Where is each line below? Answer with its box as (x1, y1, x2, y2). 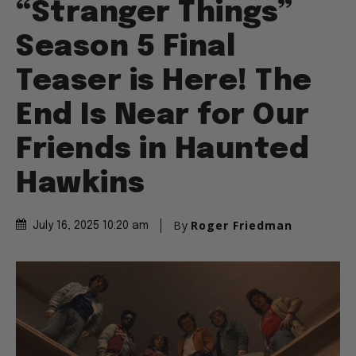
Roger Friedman (191, 218, 292, 234)
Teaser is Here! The (16, 68, 312, 97)
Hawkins (16, 170, 145, 199)
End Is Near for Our (16, 102, 310, 131)
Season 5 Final (16, 33, 235, 63)
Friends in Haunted (16, 136, 309, 165)
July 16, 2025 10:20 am (33, 220, 149, 232)
